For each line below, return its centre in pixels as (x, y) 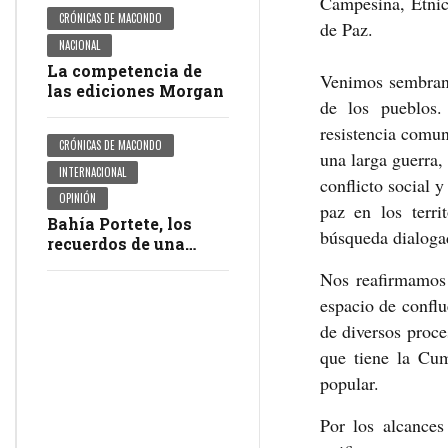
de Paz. (346, 29)
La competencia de (124, 70)
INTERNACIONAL (93, 171)
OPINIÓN (78, 198)
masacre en (94, 264)
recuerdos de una (116, 244)
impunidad (92, 284)
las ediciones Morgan (135, 90)
